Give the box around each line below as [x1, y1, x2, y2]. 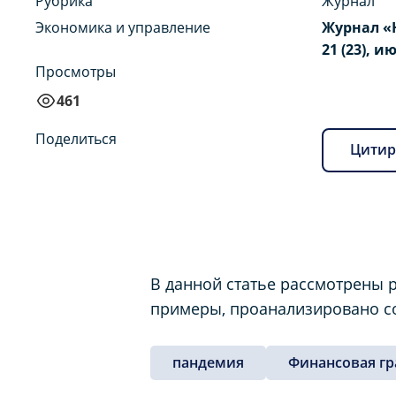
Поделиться [35, 128, 117, 148]
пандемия [172, 352, 244, 372]
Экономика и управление [35, 17, 210, 37]
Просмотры [35, 61, 116, 81]
